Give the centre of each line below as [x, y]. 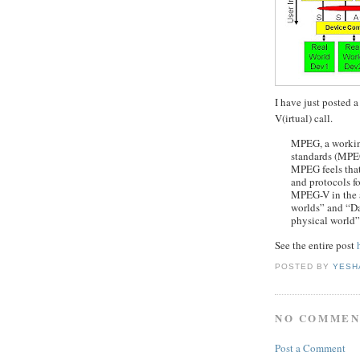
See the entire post [316, 245]
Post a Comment [310, 348]
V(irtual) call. [304, 119]
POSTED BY [304, 266]
